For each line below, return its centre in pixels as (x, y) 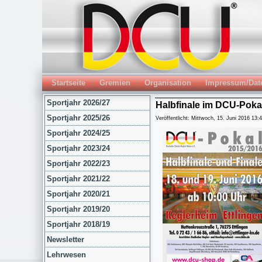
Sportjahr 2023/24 (78, 148)
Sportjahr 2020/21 (78, 194)
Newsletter (65, 239)
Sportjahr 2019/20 (78, 209)
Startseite (68, 83)
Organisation (168, 83)
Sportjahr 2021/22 (78, 179)
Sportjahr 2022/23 (78, 163)
